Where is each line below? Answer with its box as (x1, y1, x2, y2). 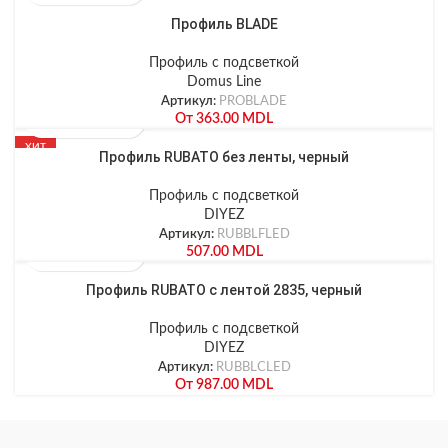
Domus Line (187, 75, 261, 89)
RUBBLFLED (216, 227, 290, 241)
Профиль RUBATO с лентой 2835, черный (86, 282, 362, 298)
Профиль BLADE (170, 16, 278, 32)
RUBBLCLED (215, 360, 291, 374)
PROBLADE (219, 94, 287, 108)
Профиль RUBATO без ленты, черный (99, 149, 349, 165)
